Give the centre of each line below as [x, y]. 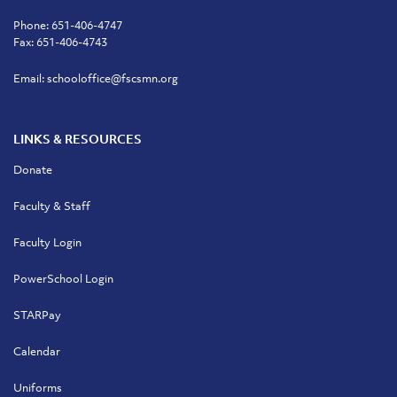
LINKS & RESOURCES [78, 139]
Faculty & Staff [52, 206]
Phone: [32, 25]
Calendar [37, 351]
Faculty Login [47, 242]
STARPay [37, 315]
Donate [33, 170]
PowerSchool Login [63, 279]
